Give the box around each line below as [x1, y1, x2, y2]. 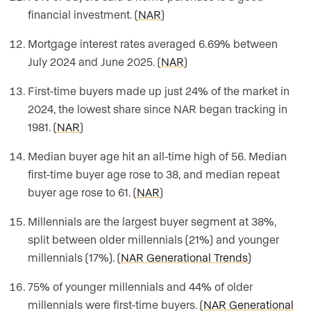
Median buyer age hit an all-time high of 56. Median [28, 149, 287, 163]
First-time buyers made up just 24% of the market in [28, 84, 289, 98]
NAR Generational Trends [121, 251, 248, 264]
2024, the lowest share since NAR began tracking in [28, 102, 287, 116]
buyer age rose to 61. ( [28, 185, 137, 199]
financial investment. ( [28, 8, 138, 22]
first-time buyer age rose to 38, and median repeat [28, 167, 280, 181]
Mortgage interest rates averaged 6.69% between [28, 37, 278, 51]
